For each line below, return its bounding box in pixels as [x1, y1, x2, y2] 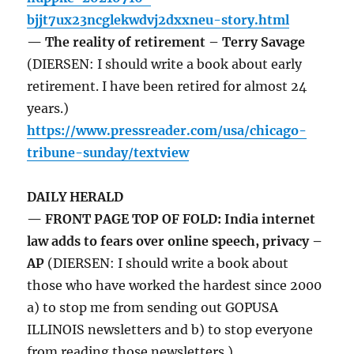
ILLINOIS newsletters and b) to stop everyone [27, 322, 314, 338]
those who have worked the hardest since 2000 [27, 277, 322, 294]
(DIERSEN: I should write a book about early [27, 56, 303, 73]
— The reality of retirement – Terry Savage [27, 34, 306, 51]
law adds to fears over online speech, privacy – [27, 233, 323, 250]
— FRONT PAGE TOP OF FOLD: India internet [27, 211, 316, 228]
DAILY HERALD [27, 189, 124, 205]
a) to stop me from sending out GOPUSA [27, 299, 279, 316]
